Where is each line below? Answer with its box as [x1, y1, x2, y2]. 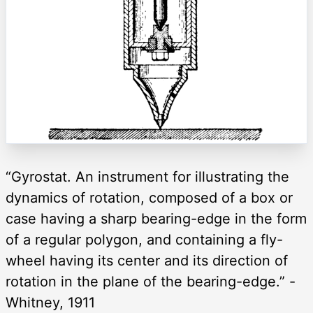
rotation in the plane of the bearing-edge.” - [6, 272, 296, 290]
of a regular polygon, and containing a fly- [6, 231, 283, 248]
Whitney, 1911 [6, 293, 95, 311]
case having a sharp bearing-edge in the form [6, 210, 307, 227]
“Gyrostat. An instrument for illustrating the [6, 168, 289, 185]
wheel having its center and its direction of [6, 252, 288, 269]
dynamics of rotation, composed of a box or [6, 189, 293, 206]
